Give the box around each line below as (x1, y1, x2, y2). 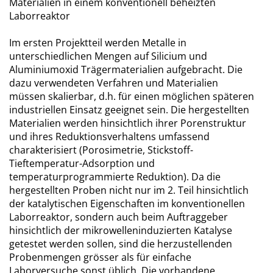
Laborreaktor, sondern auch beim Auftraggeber (9, 210, 228, 224)
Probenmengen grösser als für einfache (9, 250, 191, 264)
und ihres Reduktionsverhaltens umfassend (9, 130, 210, 143)
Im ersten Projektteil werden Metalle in (9, 36, 186, 49)
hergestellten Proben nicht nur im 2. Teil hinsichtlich (9, 183, 249, 197)
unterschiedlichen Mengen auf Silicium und (9, 49, 207, 63)
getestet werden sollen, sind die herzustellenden (9, 237, 232, 250)
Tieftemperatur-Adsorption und (9, 157, 155, 170)
